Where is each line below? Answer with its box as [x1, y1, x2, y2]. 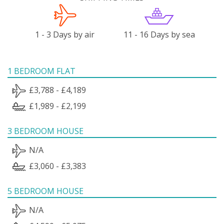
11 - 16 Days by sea [123, 28, 195, 40]
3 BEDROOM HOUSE [7, 125, 83, 136]
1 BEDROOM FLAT [7, 65, 75, 76]
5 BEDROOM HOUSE [7, 185, 83, 196]
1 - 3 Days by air [35, 28, 95, 40]
